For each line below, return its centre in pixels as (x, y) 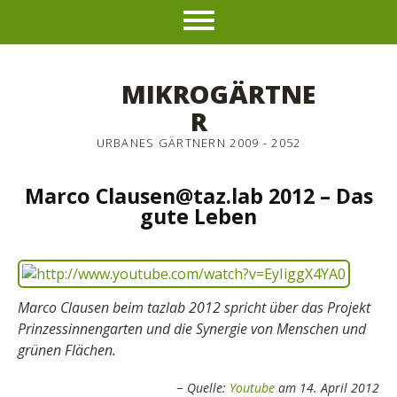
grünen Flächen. (67, 350)
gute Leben (198, 216)
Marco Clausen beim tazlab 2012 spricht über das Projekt (194, 307)
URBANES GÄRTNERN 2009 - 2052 (198, 143)
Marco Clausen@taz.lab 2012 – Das (198, 196)
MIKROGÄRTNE (218, 93)
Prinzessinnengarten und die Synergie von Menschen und (192, 329)
